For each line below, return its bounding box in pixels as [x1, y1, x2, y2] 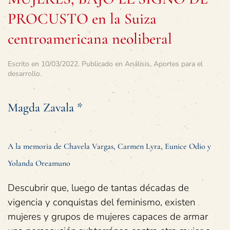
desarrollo [8, 69, 40, 79]
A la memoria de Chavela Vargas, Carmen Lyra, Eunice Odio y [8, 141, 211, 151]
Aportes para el [154, 59, 203, 69]
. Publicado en [78, 59, 125, 69]
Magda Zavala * [8, 100, 83, 115]
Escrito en [8, 59, 41, 69]
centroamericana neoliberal [8, 29, 172, 48]
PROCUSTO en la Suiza [8, 9, 157, 28]
